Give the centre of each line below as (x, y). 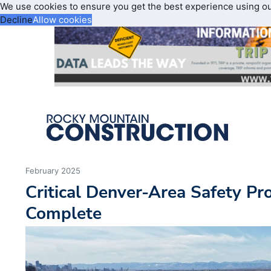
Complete (64, 214)
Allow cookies (62, 20)
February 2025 (53, 171)
